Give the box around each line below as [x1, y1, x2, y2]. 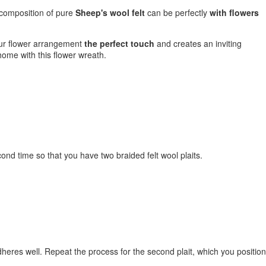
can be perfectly [145, 7, 210, 19]
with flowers [210, 7, 259, 19]
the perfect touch [84, 37, 154, 50]
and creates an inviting [154, 37, 242, 50]
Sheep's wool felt [75, 7, 145, 19]
